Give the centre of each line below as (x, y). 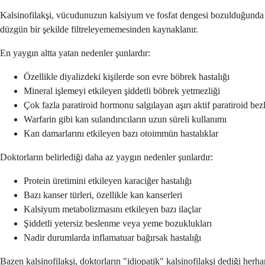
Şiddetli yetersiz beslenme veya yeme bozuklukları (118, 223)
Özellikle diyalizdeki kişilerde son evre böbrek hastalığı (127, 76)
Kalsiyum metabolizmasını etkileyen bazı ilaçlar (112, 209)
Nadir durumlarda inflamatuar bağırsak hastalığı (112, 237)
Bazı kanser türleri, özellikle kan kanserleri (103, 195)
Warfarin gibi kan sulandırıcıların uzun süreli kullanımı (125, 119)
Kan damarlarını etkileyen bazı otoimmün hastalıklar (121, 133)
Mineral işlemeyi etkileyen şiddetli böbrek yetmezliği (122, 91)
